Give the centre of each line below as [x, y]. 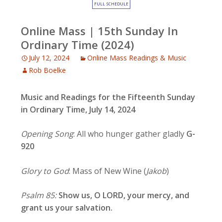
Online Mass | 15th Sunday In [100, 31]
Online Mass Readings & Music [137, 58]
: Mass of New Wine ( [108, 171]
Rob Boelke [48, 70]
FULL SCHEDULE [111, 4]
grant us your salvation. [67, 208]
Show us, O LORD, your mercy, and [123, 195]
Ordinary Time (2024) [78, 45]
